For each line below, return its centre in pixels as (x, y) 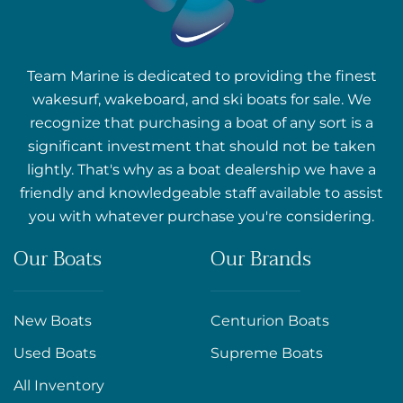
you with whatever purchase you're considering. (201, 217)
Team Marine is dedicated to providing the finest (201, 76)
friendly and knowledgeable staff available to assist (201, 193)
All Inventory (59, 386)
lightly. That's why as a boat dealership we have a (201, 170)
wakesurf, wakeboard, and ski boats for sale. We (201, 100)
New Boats (53, 321)
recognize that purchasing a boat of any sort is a (201, 123)
